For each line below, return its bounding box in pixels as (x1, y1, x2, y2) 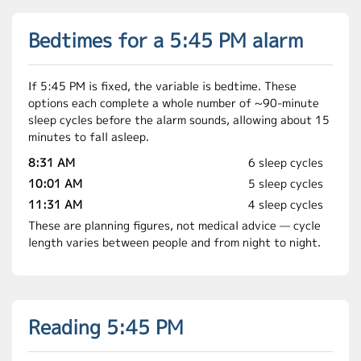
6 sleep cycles (248, 155, 323, 170)
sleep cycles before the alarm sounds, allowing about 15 (28, 112, 330, 127)
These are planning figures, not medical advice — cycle (28, 218, 321, 233)
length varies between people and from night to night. (28, 234, 321, 250)
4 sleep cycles (248, 197, 323, 212)
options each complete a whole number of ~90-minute (28, 95, 319, 110)
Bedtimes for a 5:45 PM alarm (28, 27, 303, 54)
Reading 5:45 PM (28, 313, 184, 341)
